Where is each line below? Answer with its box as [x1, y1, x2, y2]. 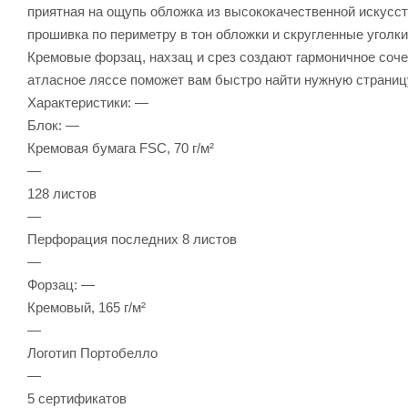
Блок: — [27, 117, 79, 133]
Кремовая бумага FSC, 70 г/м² [27, 139, 214, 156]
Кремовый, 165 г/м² [27, 299, 146, 315]
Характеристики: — [27, 94, 148, 110]
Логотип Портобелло [27, 344, 158, 361]
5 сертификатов [27, 390, 127, 406]
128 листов [27, 185, 97, 201]
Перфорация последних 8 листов [27, 230, 237, 247]
